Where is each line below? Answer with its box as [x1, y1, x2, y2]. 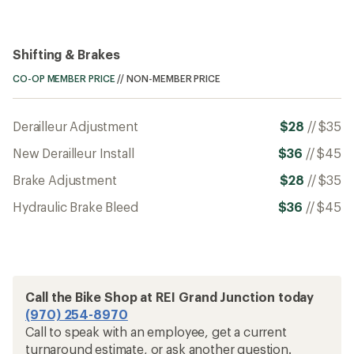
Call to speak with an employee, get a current [25, 324, 287, 340]
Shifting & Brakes [13, 47, 120, 62]
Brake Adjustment [13, 172, 117, 188]
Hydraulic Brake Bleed [13, 199, 138, 215]
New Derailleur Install [13, 145, 134, 161]
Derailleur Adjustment [13, 119, 138, 134]
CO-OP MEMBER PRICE [13, 73, 115, 85]
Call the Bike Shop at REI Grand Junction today [25, 289, 314, 305]
